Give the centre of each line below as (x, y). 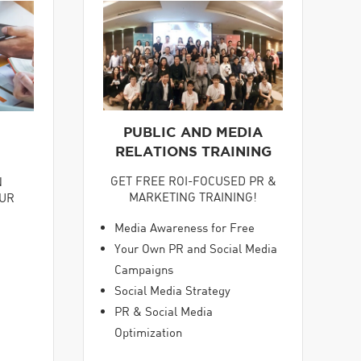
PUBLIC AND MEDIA (193, 132)
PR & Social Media (164, 311)
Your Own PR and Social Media (196, 248)
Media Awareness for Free (185, 227)
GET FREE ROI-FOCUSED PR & (193, 181)
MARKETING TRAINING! (193, 197)
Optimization (148, 332)
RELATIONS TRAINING (193, 151)
